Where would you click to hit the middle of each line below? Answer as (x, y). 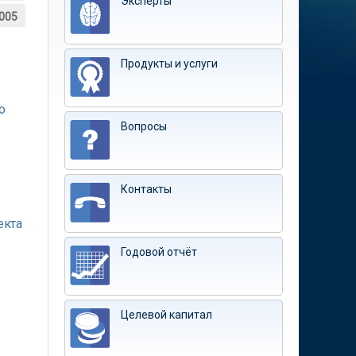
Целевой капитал (166, 315)
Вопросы (144, 126)
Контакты (146, 189)
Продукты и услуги (169, 64)
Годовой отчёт (159, 252)
